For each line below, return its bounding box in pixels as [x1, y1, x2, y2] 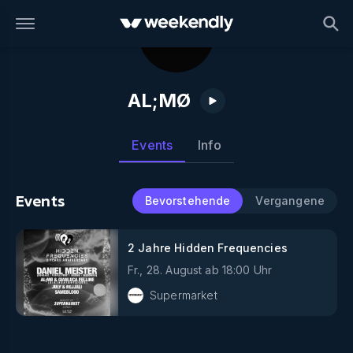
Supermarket [150, 288, 217, 302]
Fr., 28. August [128, 263, 203, 277]
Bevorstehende [144, 194, 231, 207]
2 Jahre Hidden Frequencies [128, 241, 288, 255]
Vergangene [255, 194, 325, 207]
